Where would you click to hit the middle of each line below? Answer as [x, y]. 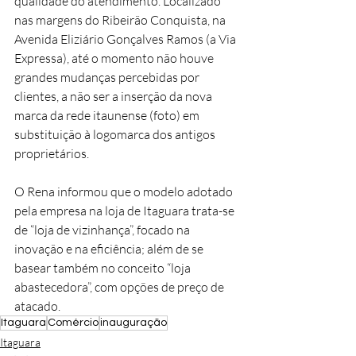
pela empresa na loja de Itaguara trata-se [126, 210]
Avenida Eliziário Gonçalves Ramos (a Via [126, 39]
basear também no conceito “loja [104, 267]
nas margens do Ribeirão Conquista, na [121, 19]
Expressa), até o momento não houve [115, 58]
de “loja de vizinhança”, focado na [103, 229]
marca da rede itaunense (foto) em [108, 115]
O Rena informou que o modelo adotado [125, 191]
